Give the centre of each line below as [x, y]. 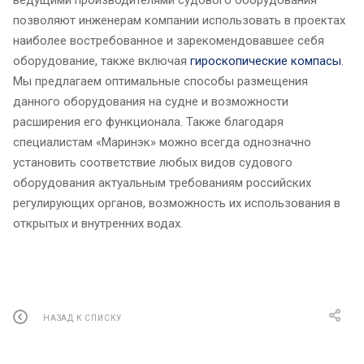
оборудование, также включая [102, 61]
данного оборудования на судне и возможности [151, 102]
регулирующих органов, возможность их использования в [177, 204]
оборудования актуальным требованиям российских [162, 183]
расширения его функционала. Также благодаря [148, 122]
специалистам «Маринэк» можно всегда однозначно [162, 143]
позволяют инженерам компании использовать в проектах [179, 21]
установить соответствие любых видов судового [153, 163]
